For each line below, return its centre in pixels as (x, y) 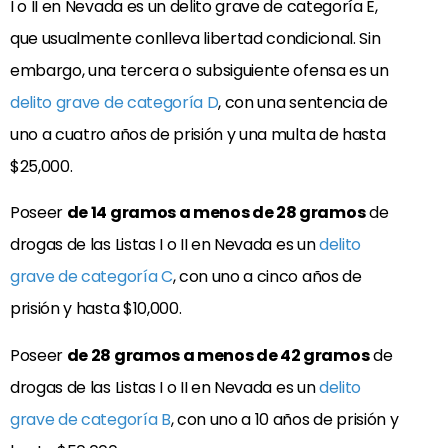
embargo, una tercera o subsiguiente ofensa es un (199, 71)
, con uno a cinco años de (267, 277)
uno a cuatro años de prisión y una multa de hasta (198, 135)
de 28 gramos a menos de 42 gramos (218, 355)
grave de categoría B (90, 419)
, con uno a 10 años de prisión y (284, 419)
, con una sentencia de (303, 103)
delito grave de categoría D (114, 103)
